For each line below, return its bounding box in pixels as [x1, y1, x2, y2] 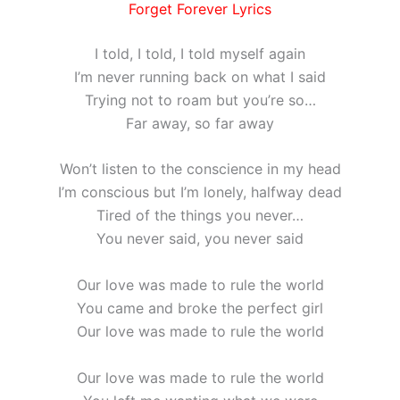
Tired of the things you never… [96, 206, 304, 225]
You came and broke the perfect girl [77, 298, 323, 317]
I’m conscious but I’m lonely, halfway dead [58, 183, 342, 202]
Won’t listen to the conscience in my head [59, 160, 341, 179]
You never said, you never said [96, 229, 304, 248]
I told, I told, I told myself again [95, 44, 305, 62]
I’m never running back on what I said [74, 67, 326, 86]
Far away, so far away [126, 113, 274, 132]
